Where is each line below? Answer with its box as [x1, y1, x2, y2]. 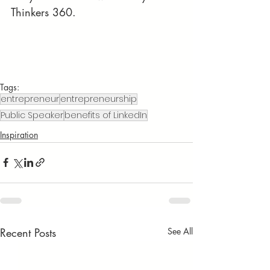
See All [168, 225, 193, 237]
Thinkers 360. [11, 5, 76, 19]
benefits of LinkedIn [64, 108, 147, 121]
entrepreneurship [60, 92, 137, 105]
